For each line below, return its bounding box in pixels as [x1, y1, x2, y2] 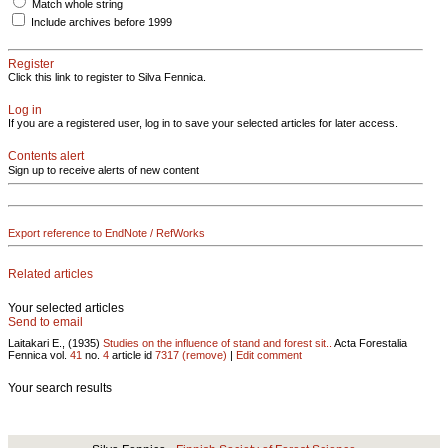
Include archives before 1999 [31, 16, 172, 28]
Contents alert [8, 149, 84, 163]
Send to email [8, 314, 83, 329]
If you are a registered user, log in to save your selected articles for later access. [8, 117, 398, 129]
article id [109, 348, 155, 361]
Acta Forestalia [332, 336, 407, 349]
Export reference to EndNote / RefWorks [8, 227, 205, 239]
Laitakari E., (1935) [8, 336, 103, 349]
